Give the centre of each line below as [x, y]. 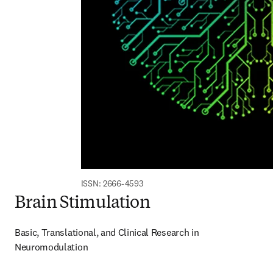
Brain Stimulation [82, 204]
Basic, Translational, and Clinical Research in [107, 232]
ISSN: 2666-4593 [112, 183]
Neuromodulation [51, 247]
